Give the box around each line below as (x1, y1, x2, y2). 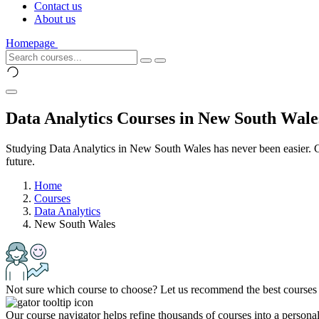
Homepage (6, 37, 55, 49)
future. (6, 155, 35, 167)
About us (34, 13, 75, 25)
